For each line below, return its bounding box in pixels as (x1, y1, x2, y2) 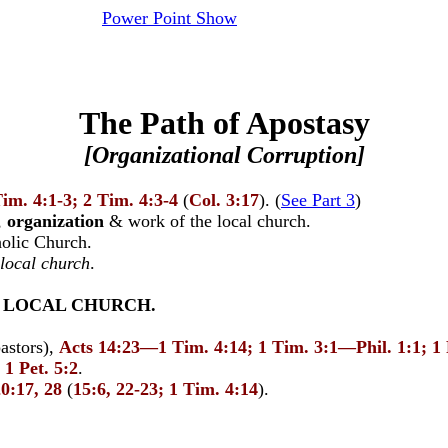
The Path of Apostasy (78, 105, 370, 141)
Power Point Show (102, 8, 237, 28)
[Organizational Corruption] (83, 142, 365, 168)
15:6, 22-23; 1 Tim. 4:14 (73, 379, 258, 399)
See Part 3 (281, 190, 355, 210)
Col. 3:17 (189, 190, 259, 210)
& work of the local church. (104, 211, 311, 231)
